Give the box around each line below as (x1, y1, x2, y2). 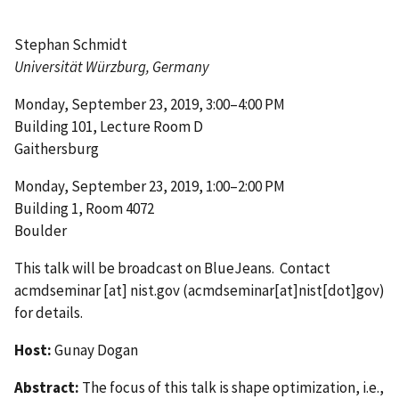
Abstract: (14, 377, 82, 397)
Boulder (14, 220, 67, 240)
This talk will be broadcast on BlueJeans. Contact (14, 257, 330, 278)
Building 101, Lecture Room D (14, 116, 203, 136)
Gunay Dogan (52, 339, 138, 360)
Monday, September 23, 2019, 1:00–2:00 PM (14, 175, 285, 196)
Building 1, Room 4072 (14, 198, 154, 218)
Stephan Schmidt (14, 34, 127, 54)
